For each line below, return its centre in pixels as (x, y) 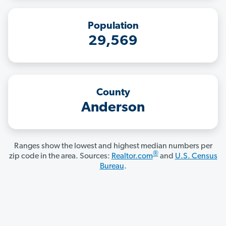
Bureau (112, 167)
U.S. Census (196, 157)
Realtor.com (132, 157)
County (113, 93)
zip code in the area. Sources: (60, 157)
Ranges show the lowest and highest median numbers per (113, 147)
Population (113, 26)
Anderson (113, 108)
